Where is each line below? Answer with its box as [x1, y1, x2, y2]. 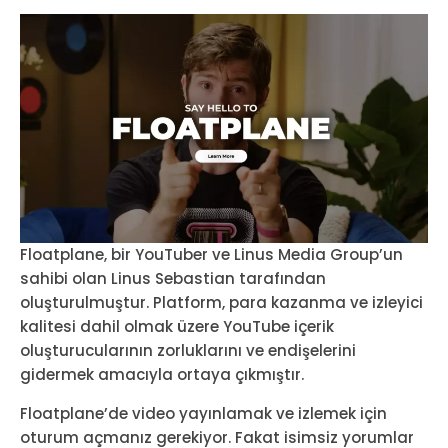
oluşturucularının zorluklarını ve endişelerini [20, 340, 356, 362]
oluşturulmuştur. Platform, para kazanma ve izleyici [20, 292, 423, 314]
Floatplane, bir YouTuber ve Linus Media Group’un [20, 244, 403, 266]
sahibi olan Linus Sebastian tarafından [20, 268, 326, 290]
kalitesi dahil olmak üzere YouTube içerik [20, 316, 334, 338]
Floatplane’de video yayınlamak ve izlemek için [20, 403, 387, 425]
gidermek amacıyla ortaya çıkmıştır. [20, 364, 304, 386]
